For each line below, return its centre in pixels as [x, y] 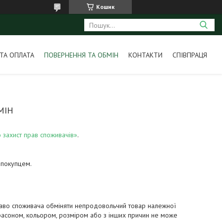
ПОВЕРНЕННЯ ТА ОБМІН [81, 55]
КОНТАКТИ [145, 55]
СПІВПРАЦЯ [190, 55]
